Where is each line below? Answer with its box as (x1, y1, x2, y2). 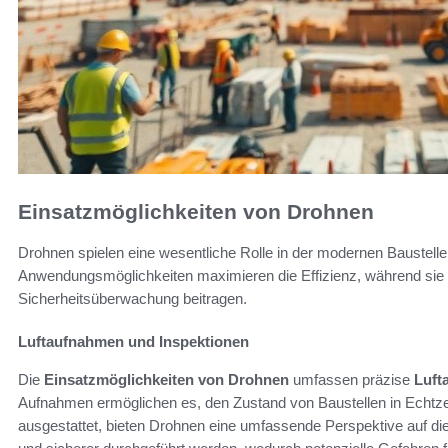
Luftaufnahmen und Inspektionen (18, 332, 249, 350)
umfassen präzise (289, 370, 414, 388)
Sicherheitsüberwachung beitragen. (18, 289, 247, 307)
